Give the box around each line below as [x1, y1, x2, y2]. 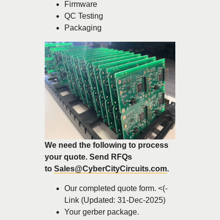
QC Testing [64, 11, 103, 20]
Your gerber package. [64, 208, 139, 217]
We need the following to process [45, 141, 168, 150]
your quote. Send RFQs [45, 153, 132, 162]
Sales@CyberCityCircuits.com [54, 165, 167, 173]
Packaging [64, 23, 102, 32]
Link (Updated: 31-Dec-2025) [64, 196, 165, 205]
